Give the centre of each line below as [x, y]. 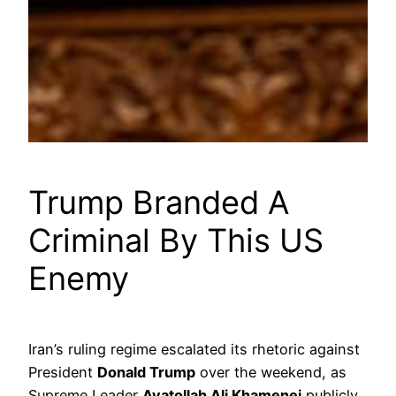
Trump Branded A [159, 203]
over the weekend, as [271, 373]
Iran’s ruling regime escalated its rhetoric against [194, 350]
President [63, 373]
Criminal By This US [176, 241]
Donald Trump [146, 373]
